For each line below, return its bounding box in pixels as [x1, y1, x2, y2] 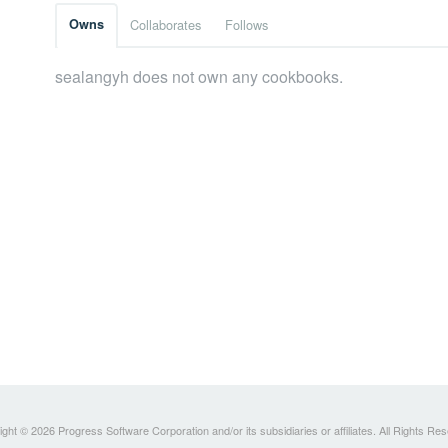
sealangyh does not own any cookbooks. [55, 65, 343, 89]
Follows [225, 15, 268, 35]
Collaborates [130, 15, 201, 35]
